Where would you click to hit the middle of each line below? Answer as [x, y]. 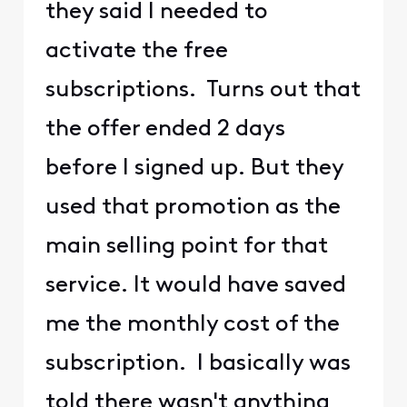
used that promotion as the [193, 207]
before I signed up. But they [194, 168]
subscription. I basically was [198, 363]
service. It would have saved [195, 285]
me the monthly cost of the [192, 324]
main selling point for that [186, 246]
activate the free [136, 51]
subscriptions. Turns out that [203, 90]
